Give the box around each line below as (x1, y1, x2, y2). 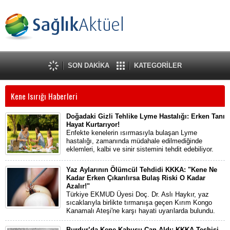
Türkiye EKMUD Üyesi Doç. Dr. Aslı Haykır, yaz (66, 190, 209, 198)
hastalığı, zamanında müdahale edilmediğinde (66, 137, 202, 145)
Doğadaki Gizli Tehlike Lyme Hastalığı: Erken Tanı (66, 112, 225, 120)
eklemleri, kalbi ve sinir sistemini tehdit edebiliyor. (66, 145, 214, 153)
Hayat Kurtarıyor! (66, 121, 120, 128)
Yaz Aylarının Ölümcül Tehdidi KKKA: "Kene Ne (66, 166, 217, 174)
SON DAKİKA (68, 62, 109, 69)
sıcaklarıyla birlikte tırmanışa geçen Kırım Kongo (66, 199, 212, 206)
